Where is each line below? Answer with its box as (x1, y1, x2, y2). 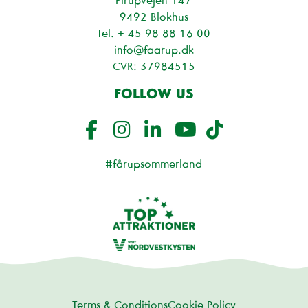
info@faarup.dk (113, 42, 194, 56)
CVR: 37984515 (112, 58, 195, 73)
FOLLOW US (114, 84, 194, 102)
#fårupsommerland (105, 156, 203, 170)
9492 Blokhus (119, 9, 188, 23)
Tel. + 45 (97, 25, 146, 40)
